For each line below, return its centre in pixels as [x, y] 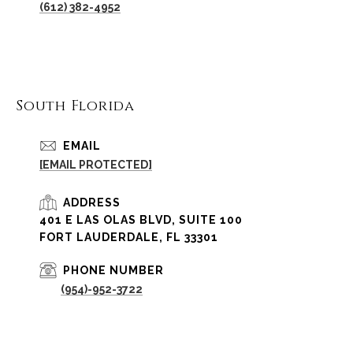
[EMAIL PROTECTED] [96, 164]
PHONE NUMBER [113, 270]
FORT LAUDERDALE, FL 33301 [129, 237]
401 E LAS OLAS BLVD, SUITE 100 [141, 219]
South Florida [75, 106]
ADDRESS [92, 202]
